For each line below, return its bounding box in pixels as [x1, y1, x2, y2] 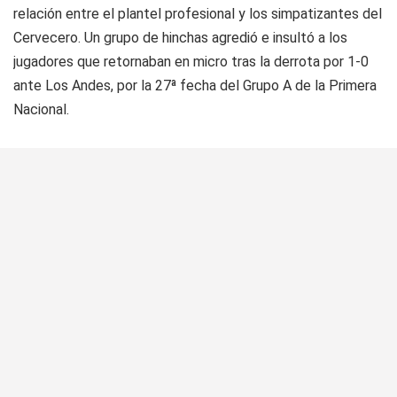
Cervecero [13, 29, 78, 46]
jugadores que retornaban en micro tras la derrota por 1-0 [13, 53, 369, 70]
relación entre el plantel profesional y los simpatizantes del [13, 5, 382, 22]
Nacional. [13, 101, 69, 118]
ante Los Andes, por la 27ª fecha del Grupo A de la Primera [13, 77, 377, 94]
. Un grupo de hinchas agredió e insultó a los [78, 29, 347, 46]
